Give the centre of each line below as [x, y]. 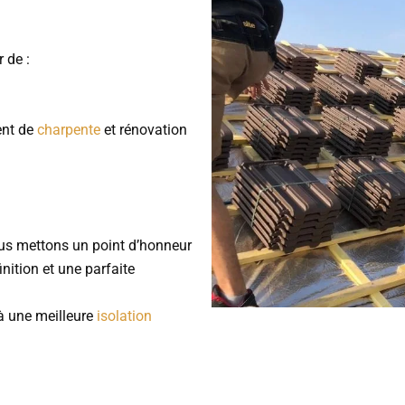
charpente [69, 130]
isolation [124, 316]
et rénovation [144, 130]
